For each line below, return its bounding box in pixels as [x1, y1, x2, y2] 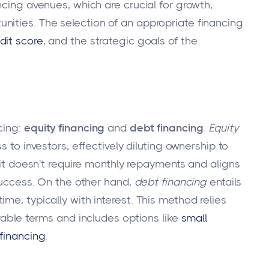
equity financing [23, 121, 105, 134]
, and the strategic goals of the [43, 35, 198, 47]
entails [207, 175, 242, 188]
